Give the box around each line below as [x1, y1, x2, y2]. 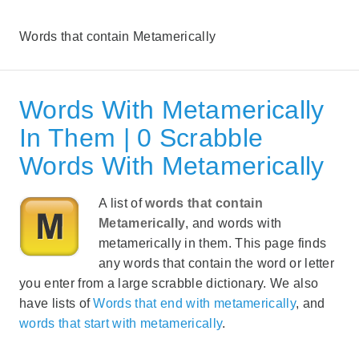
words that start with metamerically [19, 316, 223, 330]
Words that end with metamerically [93, 296, 296, 310]
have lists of [19, 296, 94, 310]
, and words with [185, 216, 282, 230]
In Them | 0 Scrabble [19, 123, 264, 152]
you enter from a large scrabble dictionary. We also [19, 276, 319, 290]
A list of [99, 196, 146, 210]
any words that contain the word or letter [99, 256, 335, 270]
